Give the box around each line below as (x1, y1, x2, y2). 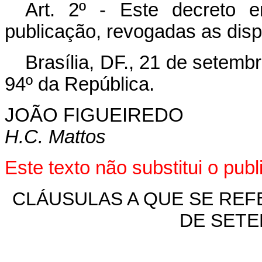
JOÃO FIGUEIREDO (5, 105, 184, 126)
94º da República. (5, 74, 154, 95)
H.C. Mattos (5, 126, 106, 147)
